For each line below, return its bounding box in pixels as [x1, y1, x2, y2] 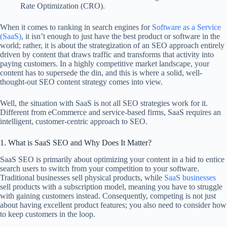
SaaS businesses [164, 173, 216, 182]
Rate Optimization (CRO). [20, 2, 105, 11]
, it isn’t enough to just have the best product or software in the [21, 32, 220, 41]
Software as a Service [152, 23, 221, 32]
